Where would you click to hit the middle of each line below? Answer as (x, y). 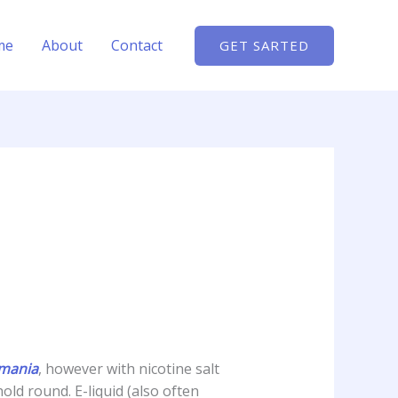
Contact (137, 45)
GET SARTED (264, 45)
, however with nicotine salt (128, 369)
